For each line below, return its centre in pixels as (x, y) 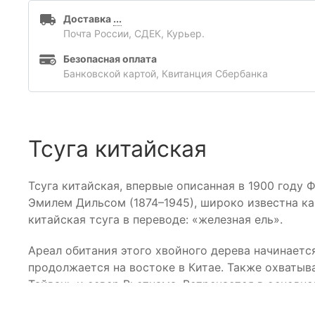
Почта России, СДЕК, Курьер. (134, 33)
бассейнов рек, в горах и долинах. (124, 301)
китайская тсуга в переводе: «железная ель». (155, 219)
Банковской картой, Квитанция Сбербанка (166, 73)
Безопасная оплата (110, 58)
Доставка (88, 18)
